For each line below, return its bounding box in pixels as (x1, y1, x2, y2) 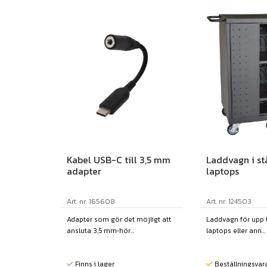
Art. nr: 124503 (206, 196, 252, 207)
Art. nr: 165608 (67, 196, 115, 207)
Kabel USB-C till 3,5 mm (67, 153, 170, 167)
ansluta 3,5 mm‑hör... (67, 225, 134, 237)
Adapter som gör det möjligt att (67, 214, 171, 225)
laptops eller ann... (206, 225, 265, 237)
